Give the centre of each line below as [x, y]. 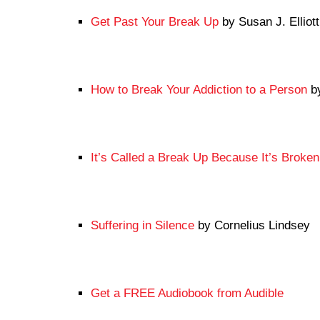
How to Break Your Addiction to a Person [199, 90]
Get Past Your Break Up [155, 22]
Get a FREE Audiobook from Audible [187, 294]
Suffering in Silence [142, 226]
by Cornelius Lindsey [252, 226]
